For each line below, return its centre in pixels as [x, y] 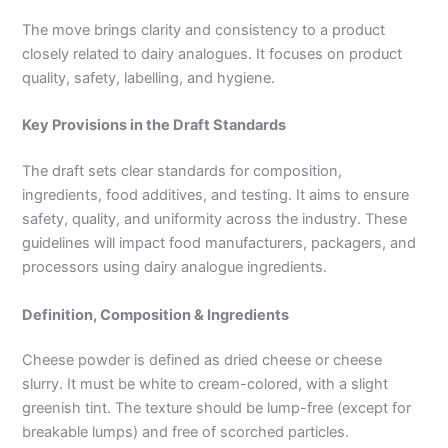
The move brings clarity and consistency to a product [204, 30]
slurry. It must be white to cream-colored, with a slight [205, 384]
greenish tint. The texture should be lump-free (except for [217, 408]
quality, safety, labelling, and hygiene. [149, 78]
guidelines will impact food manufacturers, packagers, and [219, 243]
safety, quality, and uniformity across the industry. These [215, 219]
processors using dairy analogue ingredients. [175, 267]
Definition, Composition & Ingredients [156, 314]
